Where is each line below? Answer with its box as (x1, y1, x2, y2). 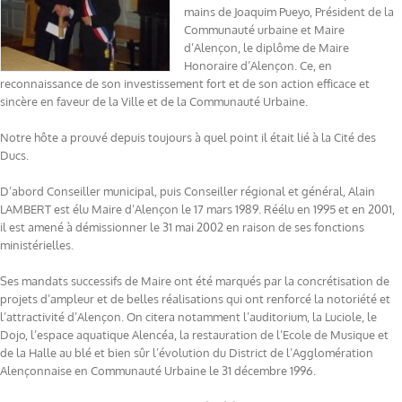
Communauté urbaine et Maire (184, 22, 345, 38)
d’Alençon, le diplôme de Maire (184, 40, 349, 56)
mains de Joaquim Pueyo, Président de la (184, 4, 394, 20)
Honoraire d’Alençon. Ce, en (184, 58, 332, 74)
